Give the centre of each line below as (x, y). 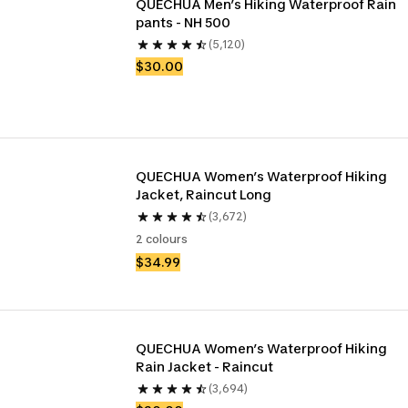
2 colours (162, 239)
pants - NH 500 (184, 22)
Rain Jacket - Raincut (205, 367)
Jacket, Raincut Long (204, 194)
